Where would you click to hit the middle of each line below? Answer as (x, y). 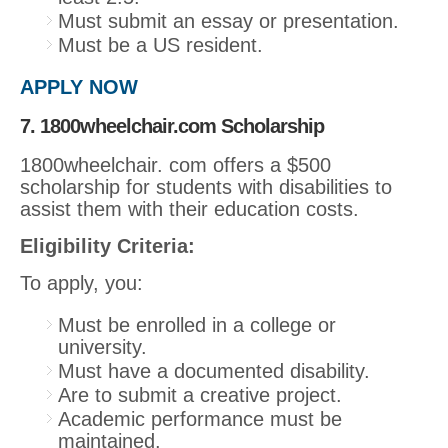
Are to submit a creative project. (200, 394)
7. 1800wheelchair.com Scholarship (172, 125)
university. (102, 346)
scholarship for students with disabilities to (206, 186)
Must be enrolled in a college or (197, 324)
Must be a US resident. (160, 44)
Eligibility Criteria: (107, 245)
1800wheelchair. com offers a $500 (175, 164)
